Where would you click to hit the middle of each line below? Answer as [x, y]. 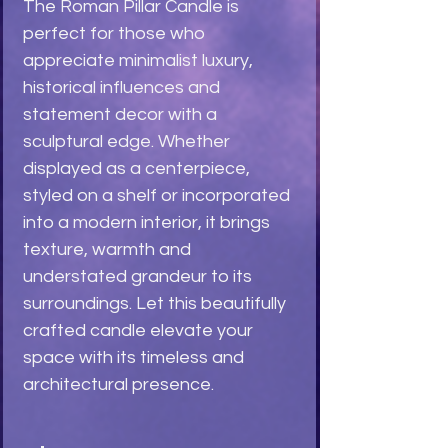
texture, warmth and [107, 250]
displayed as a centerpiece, [136, 169]
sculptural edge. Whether [126, 142]
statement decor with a [120, 115]
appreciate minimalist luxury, [138, 61]
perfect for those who [114, 34]
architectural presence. [118, 385]
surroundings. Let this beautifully [154, 304]
